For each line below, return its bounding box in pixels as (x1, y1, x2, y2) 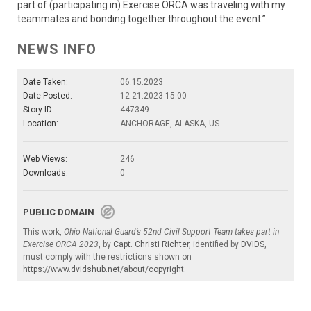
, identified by (189, 239, 241, 250)
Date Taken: (23, 77, 68, 87)
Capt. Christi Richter (113, 239, 189, 250)
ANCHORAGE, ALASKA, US (120, 119, 219, 129)
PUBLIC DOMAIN (23, 207, 101, 218)
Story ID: (23, 105, 54, 115)
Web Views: (23, 154, 67, 165)
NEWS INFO (17, 41, 96, 58)
